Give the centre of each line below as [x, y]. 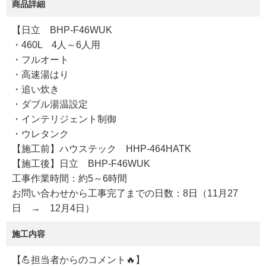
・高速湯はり [40, 75]
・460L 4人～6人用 [56, 45]
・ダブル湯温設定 [50, 104]
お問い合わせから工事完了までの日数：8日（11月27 [125, 194]
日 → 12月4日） [53, 208]
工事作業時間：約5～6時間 [69, 179]
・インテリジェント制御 [64, 119]
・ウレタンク [40, 134]
